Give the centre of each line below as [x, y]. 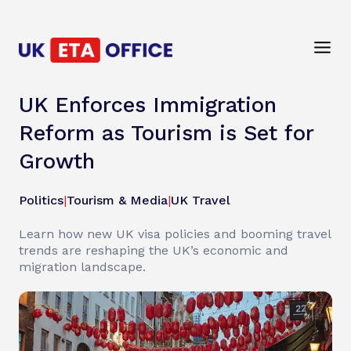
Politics [41, 200]
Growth [57, 161]
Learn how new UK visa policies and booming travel [175, 234]
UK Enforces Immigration [148, 105]
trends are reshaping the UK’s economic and [154, 250]
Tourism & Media [117, 200]
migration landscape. [82, 267]
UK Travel [201, 200]
